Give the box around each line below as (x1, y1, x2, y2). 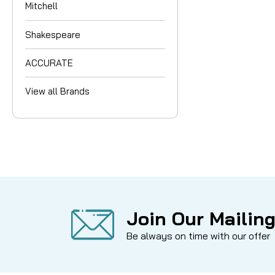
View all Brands (25, 85, 90, 97)
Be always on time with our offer (126, 229, 270, 242)
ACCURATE (25, 56, 73, 69)
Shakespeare (25, 28, 80, 41)
